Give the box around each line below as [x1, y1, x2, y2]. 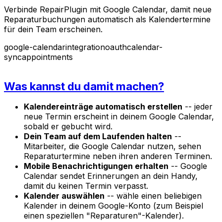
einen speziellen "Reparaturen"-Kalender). [24, 211, 184, 221]
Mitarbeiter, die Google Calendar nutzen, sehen [24, 141, 201, 152]
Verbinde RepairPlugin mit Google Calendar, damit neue [4, 4, 212, 14]
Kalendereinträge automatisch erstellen [24, 102, 182, 112]
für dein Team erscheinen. [4, 24, 103, 34]
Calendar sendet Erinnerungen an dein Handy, [24, 171, 198, 181]
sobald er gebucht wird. [24, 121, 112, 132]
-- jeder [182, 102, 213, 112]
